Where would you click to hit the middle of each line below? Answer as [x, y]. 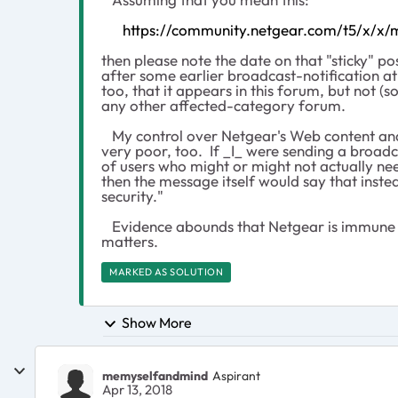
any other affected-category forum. [223, 105]
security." [132, 196]
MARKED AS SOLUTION [166, 272]
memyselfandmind [155, 375]
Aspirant [236, 375]
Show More [157, 322]
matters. [130, 241]
